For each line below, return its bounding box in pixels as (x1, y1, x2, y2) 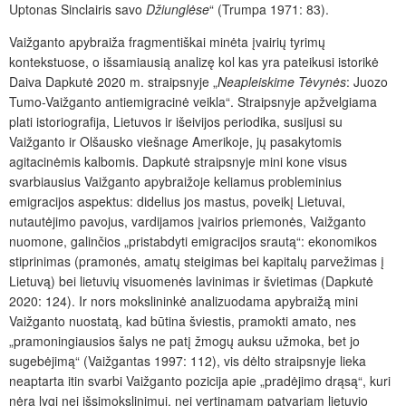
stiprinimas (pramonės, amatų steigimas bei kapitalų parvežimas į (9, 251, 384, 270)
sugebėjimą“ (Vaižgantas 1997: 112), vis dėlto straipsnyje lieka (9, 351, 366, 370)
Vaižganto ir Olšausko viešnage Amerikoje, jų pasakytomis (9, 131, 342, 150)
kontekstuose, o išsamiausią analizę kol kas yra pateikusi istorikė (9, 52, 379, 71)
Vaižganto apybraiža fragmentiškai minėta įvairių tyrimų (9, 32, 325, 51)
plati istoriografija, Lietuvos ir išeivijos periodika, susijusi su (9, 111, 343, 130)
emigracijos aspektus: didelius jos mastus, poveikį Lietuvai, (9, 191, 345, 210)
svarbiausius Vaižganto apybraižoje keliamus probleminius (9, 171, 342, 190)
